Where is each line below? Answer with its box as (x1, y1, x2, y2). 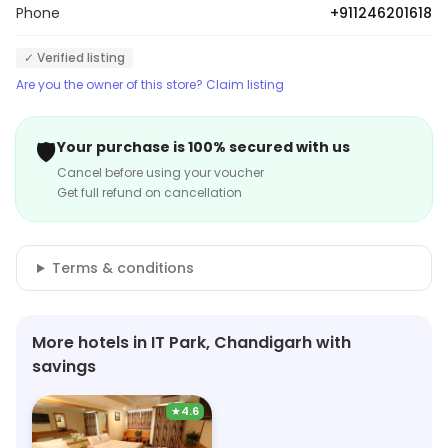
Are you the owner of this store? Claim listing (16, 76, 284, 93)
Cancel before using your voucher (57, 164, 264, 181)
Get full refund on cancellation (57, 184, 242, 201)
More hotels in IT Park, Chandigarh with (32, 331, 351, 354)
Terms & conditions (51, 258, 194, 278)
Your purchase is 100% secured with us (57, 137, 350, 157)
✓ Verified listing (24, 49, 125, 66)
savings (32, 355, 96, 378)
